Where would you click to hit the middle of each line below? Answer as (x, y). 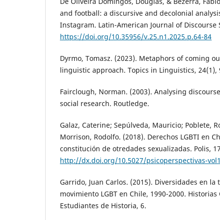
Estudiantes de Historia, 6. (103, 206)
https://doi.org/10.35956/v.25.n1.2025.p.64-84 (136, 37)
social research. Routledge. (105, 104)
